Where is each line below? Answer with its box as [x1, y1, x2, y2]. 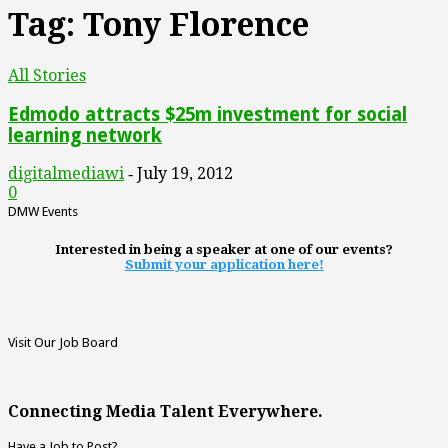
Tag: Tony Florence [8, 6, 309, 45]
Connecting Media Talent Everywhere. [8, 401, 323, 421]
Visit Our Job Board [8, 334, 118, 350]
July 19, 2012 [137, 164, 233, 184]
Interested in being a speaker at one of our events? [55, 242, 393, 258]
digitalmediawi [8, 164, 124, 184]
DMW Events [8, 204, 78, 220]
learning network [8, 124, 162, 146]
